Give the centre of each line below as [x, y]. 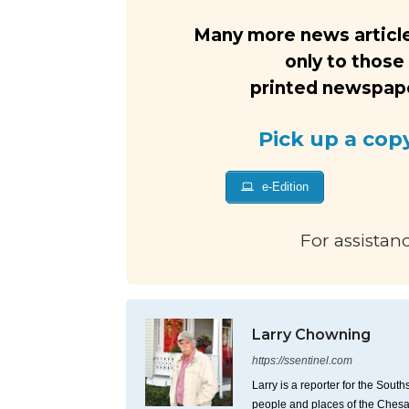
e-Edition [284, 187]
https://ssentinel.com [302, 361]
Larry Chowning [311, 335]
